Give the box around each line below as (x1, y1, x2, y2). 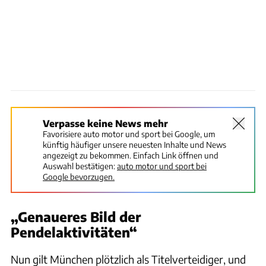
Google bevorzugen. (43, 171, 115, 182)
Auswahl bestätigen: (43, 160, 115, 171)
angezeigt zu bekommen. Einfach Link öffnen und (43, 150, 218, 160)
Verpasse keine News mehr (43, 117, 168, 129)
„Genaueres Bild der (11, 208, 141, 225)
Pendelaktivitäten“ (11, 223, 137, 240)
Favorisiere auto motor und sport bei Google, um (43, 128, 215, 139)
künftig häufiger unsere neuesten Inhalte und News (43, 139, 226, 150)
